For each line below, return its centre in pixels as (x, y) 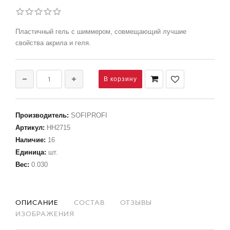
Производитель (41, 115)
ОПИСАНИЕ (37, 202)
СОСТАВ (89, 202)
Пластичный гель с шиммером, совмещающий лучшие (101, 32)
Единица (30, 152)
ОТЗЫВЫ (136, 202)
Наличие (30, 140)
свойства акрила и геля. (53, 43)
